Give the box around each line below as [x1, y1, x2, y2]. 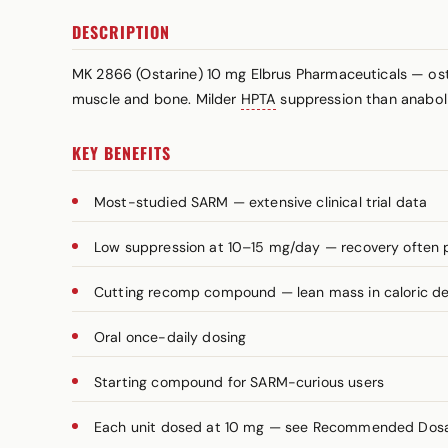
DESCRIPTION [72, 20, 170, 44]
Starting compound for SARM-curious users [94, 373, 384, 391]
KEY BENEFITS [72, 141, 171, 165]
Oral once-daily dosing [94, 328, 247, 346]
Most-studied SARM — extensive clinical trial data [94, 193, 428, 211]
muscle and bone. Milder [72, 90, 241, 108]
